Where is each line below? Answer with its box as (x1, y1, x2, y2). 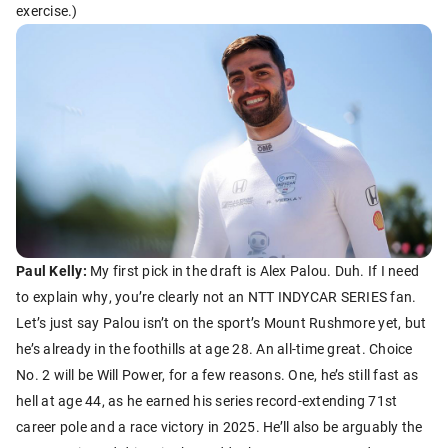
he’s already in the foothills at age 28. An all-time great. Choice (16, 339, 413, 359)
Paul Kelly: (16, 261, 87, 281)
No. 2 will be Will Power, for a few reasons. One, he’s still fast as (16, 365, 418, 385)
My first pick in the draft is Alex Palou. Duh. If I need (86, 261, 419, 281)
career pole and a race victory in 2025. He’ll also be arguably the (16, 417, 423, 437)
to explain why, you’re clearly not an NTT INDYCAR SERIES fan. (16, 287, 417, 307)
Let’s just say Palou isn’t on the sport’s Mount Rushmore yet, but (16, 313, 427, 333)
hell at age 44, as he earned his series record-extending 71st (16, 391, 398, 411)
